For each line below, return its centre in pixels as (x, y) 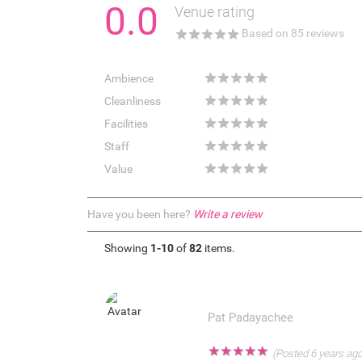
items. (218, 248)
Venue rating (214, 12)
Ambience (128, 79)
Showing (127, 248)
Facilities (126, 124)
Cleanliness (132, 101)
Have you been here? (140, 215)
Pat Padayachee (250, 317)
